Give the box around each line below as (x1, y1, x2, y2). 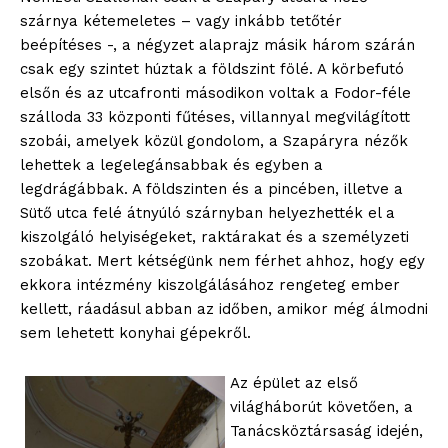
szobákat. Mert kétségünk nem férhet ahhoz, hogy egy (20, 251, 425, 270)
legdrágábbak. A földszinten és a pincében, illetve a (20, 179, 403, 198)
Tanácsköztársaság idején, (230, 421, 423, 440)
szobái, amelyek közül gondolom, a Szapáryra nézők (20, 131, 408, 150)
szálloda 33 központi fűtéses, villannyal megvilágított (20, 107, 410, 126)
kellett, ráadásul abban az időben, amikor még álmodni (20, 299, 428, 318)
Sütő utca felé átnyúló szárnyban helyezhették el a (20, 203, 395, 222)
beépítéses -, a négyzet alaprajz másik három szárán (20, 35, 415, 54)
